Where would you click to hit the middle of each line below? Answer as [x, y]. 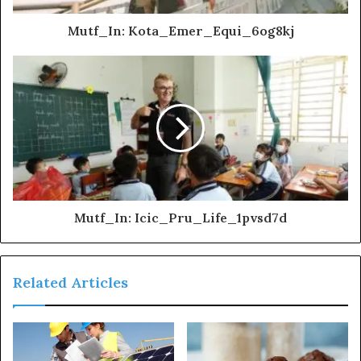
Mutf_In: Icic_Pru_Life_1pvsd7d [180, 217]
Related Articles [71, 282]
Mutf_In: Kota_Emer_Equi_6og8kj [180, 30]
